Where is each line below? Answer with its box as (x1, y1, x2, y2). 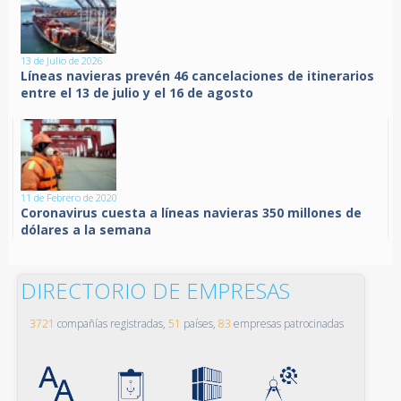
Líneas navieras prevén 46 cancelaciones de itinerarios (21, 67, 375, 85)
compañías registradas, (54, 316, 168, 332)
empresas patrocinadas (230, 316, 344, 332)
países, (180, 316, 218, 332)
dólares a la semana (21, 221, 152, 239)
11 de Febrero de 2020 (21, 191, 118, 205)
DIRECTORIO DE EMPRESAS (20, 276, 290, 306)
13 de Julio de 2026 (21, 54, 104, 68)
